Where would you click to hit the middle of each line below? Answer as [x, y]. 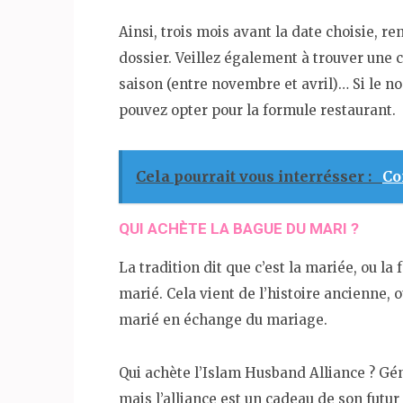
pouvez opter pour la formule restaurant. [257, 110]
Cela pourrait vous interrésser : [255, 176]
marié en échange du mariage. [223, 319]
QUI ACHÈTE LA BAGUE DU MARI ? [239, 228]
